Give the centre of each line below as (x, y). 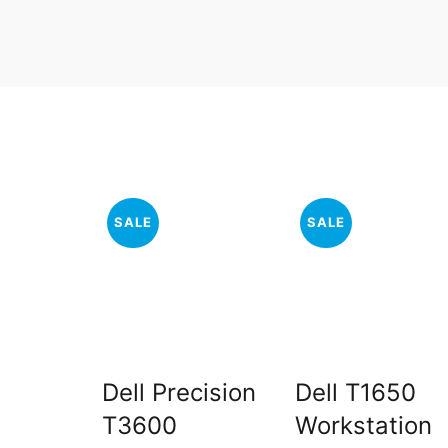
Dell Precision (179, 392)
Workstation (364, 425)
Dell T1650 (356, 392)
